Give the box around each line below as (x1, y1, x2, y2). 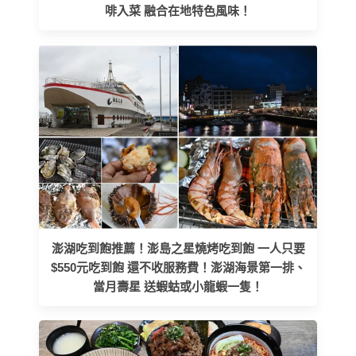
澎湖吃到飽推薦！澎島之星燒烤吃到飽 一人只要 (51, 242, 305, 256)
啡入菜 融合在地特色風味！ (105, 4, 251, 18)
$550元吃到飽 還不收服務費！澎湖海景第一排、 (50, 261, 306, 275)
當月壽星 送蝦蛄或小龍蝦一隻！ (93, 280, 263, 294)
